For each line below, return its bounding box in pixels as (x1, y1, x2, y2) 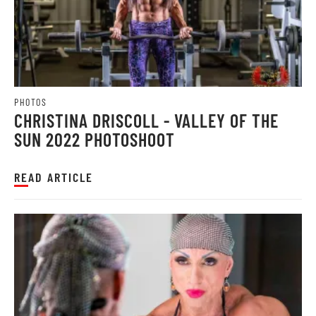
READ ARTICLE (14, 169, 93, 186)
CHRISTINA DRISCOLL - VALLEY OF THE (14, 109, 279, 132)
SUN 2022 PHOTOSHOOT (14, 128, 175, 151)
